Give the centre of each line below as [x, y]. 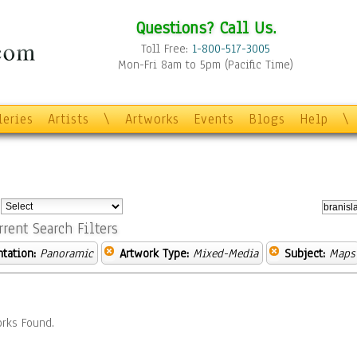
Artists [69, 119]
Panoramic [67, 253]
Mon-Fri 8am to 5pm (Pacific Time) [206, 65]
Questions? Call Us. [206, 27]
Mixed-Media [226, 253]
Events [214, 119]
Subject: [305, 253]
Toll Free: [167, 49]
